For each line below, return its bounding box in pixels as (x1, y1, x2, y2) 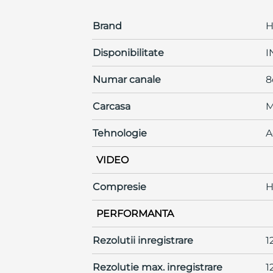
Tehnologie (92, 127, 147, 139)
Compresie (92, 180, 146, 193)
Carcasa (92, 100, 130, 112)
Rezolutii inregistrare (92, 234, 193, 246)
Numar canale (92, 73, 161, 85)
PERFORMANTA (96, 207, 174, 219)
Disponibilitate (92, 46, 164, 58)
